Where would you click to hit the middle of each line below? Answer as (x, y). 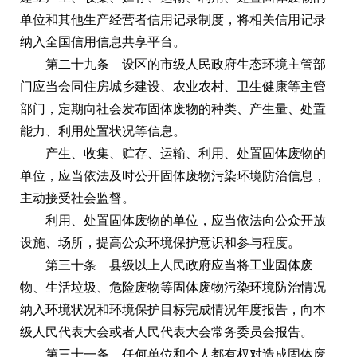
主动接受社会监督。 (77, 198)
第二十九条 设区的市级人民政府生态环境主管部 (186, 64)
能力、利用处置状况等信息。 (103, 131)
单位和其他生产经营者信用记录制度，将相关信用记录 (173, 19)
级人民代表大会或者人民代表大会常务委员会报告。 (167, 331)
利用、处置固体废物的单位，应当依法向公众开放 (186, 220)
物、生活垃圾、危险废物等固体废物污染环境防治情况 (173, 287)
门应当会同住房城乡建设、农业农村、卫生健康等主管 (173, 86)
